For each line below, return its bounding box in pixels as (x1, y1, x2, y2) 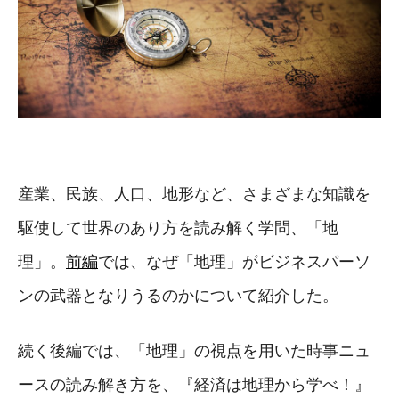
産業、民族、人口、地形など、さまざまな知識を (18, 184, 370, 203)
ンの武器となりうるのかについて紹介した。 (18, 286, 338, 305)
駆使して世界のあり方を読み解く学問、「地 (18, 218, 338, 237)
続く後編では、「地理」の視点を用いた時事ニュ (18, 341, 370, 360)
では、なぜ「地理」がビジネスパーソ (98, 252, 370, 271)
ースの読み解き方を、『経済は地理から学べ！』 (18, 375, 370, 394)
